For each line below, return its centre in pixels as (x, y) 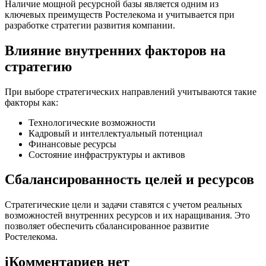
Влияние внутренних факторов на (115, 50)
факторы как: (31, 102)
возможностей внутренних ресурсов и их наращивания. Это (127, 216)
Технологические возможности (92, 122)
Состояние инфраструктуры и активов (107, 154)
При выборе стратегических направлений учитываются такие (131, 91)
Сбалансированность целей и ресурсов (129, 180)
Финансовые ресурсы (72, 144)
